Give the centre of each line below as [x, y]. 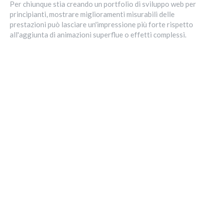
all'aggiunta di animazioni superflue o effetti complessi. [98, 34]
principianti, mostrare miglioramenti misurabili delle [92, 14]
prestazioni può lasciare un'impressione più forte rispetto [101, 24]
